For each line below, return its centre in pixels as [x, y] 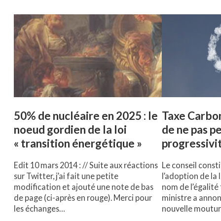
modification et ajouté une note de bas [84, 187]
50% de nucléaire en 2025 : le [86, 116]
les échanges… [39, 209]
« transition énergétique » [78, 144]
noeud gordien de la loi [70, 130]
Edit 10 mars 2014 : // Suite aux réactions [86, 165]
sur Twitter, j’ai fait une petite [66, 176]
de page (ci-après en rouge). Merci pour [83, 198]
